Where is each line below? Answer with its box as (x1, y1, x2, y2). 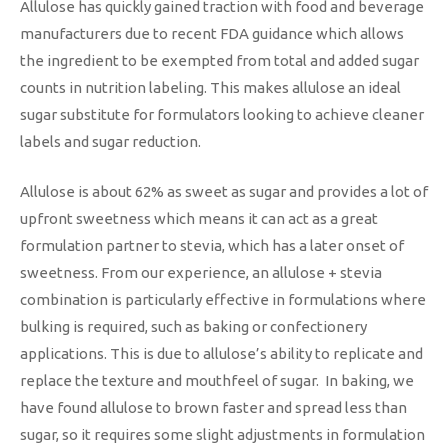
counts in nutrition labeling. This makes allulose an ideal (20, 79, 401, 96)
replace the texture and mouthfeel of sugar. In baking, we (20, 371, 414, 389)
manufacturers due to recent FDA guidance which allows (20, 25, 404, 42)
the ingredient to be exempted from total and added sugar (20, 52, 419, 69)
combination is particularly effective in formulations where (20, 290, 426, 308)
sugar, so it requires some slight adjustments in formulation (20, 425, 425, 443)
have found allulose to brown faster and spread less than (20, 398, 407, 416)
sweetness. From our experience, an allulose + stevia (20, 263, 382, 281)
